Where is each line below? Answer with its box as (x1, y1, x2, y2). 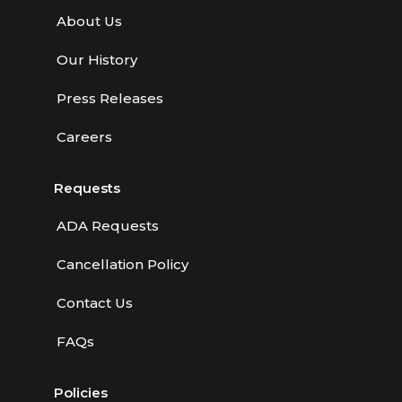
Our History (57, 51, 137, 68)
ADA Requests (57, 217, 159, 234)
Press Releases (57, 90, 163, 107)
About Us (57, 13, 122, 30)
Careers (57, 128, 112, 145)
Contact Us (57, 294, 133, 311)
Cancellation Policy (57, 256, 188, 273)
